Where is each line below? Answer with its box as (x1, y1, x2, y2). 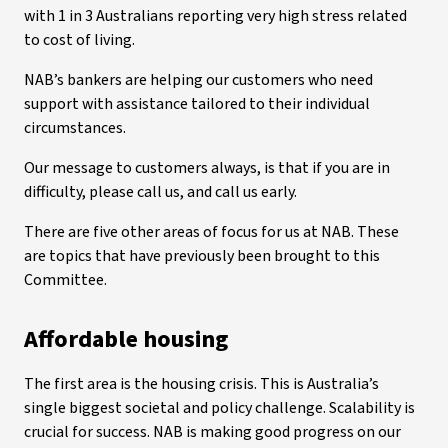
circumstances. (24, 117, 126, 139)
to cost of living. (24, 29, 135, 51)
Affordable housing (24, 322, 228, 357)
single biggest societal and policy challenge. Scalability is (24, 397, 415, 419)
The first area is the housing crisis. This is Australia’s (24, 373, 379, 395)
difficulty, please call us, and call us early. (24, 181, 297, 203)
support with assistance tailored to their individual (24, 93, 370, 115)
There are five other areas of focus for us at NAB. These (24, 221, 399, 243)
